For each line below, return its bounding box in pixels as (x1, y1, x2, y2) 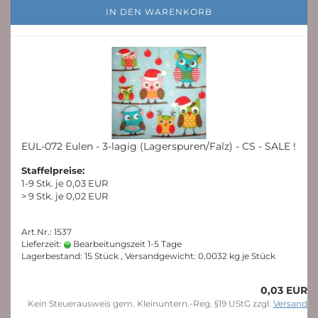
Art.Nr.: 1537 (21, 226, 72, 237)
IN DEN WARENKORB (106, 6, 212, 17)
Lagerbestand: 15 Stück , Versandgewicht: (21, 251, 198, 261)
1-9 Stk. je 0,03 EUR (21, 177, 108, 189)
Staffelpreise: (21, 165, 84, 176)
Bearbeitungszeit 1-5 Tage (71, 238, 182, 249)
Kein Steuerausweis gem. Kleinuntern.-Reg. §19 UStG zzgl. (28, 298, 273, 309)
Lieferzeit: (21, 238, 64, 249)
